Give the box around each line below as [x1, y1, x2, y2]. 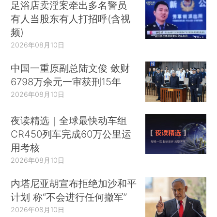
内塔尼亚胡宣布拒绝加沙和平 [11, 177, 137, 189]
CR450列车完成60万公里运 [11, 127, 132, 140]
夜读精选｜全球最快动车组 [11, 114, 127, 126]
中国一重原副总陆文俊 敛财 [11, 62, 130, 75]
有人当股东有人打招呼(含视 [11, 13, 131, 25]
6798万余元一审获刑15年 [11, 76, 122, 88]
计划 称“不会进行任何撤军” [11, 190, 127, 203]
